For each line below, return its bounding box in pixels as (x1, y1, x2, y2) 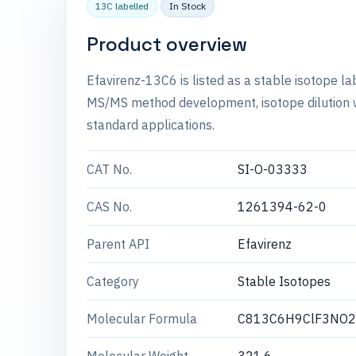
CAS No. (87, 199, 132, 215)
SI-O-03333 (238, 161, 308, 177)
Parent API (87, 236, 149, 252)
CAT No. (87, 161, 132, 177)
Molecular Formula (87, 311, 197, 327)
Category (87, 273, 139, 289)
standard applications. (87, 117, 215, 133)
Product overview (87, 32, 247, 56)
